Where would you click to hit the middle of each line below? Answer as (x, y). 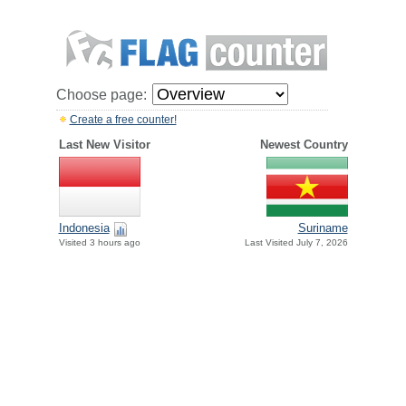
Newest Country (304, 145)
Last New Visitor (104, 145)
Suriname (323, 228)
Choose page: (101, 95)
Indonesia (84, 228)
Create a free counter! (123, 120)
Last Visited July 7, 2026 (296, 243)
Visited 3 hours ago (99, 243)
